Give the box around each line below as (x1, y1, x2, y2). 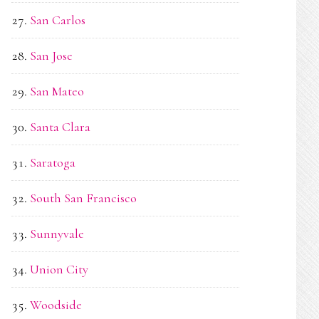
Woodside (30, 297, 82, 313)
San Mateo (30, 83, 84, 99)
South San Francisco (30, 190, 137, 206)
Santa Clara (30, 119, 90, 135)
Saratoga (30, 155, 75, 170)
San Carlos (30, 12, 85, 28)
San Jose (30, 48, 73, 63)
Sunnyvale (30, 226, 84, 241)
